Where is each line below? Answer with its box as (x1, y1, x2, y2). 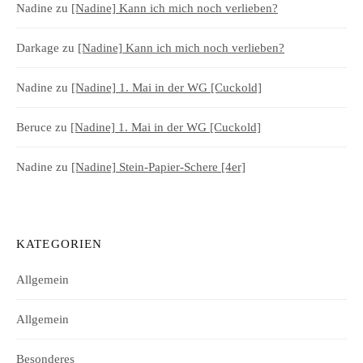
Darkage (16, 41, 59, 54)
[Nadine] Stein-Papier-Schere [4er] (71, 160, 246, 173)
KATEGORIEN (16, 236, 103, 250)
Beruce (16, 120, 52, 134)
